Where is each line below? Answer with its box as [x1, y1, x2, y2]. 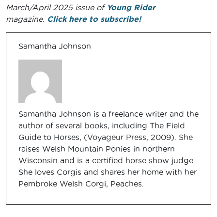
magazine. [6, 15, 47, 24]
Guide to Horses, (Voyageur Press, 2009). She [18, 133, 193, 142]
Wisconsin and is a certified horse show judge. [18, 156, 195, 165]
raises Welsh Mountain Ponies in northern [18, 144, 175, 154]
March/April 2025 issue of [6, 3, 107, 12]
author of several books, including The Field [18, 121, 185, 130]
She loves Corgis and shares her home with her [18, 168, 197, 177]
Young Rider [107, 3, 155, 12]
